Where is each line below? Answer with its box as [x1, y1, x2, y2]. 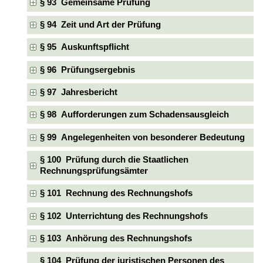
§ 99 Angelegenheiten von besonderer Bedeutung [39, 132, 245, 142]
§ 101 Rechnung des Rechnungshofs [39, 188, 193, 198]
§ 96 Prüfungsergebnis [39, 65, 135, 75]
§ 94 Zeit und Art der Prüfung [39, 20, 161, 29]
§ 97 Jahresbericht [39, 87, 117, 97]
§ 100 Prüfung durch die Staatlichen [39, 155, 188, 165]
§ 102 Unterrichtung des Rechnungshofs [39, 211, 208, 221]
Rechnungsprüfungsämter [39, 166, 148, 176]
